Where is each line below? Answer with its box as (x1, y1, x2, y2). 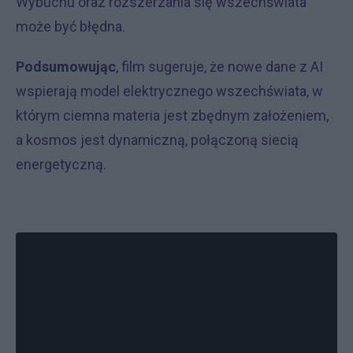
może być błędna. (16, 18, 125, 35)
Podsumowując (16, 58, 116, 75)
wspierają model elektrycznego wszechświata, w (16, 83, 323, 99)
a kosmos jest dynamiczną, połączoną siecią (16, 132, 299, 148)
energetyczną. (16, 156, 106, 173)
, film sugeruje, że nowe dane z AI (116, 58, 323, 75)
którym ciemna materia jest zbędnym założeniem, (16, 107, 329, 124)
